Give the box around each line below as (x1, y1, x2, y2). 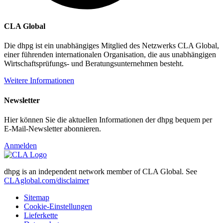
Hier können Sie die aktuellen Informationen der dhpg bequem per (4, 115, 212, 124)
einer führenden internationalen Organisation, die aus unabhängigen (4, 50, 216, 59)
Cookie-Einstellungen (24, 202, 92, 211)
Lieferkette (24, 211, 58, 220)
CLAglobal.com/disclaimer (4, 176, 89, 185)
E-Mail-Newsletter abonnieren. (4, 124, 101, 133)
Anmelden (4, 141, 37, 150)
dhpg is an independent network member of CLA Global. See (4, 167, 197, 176)
